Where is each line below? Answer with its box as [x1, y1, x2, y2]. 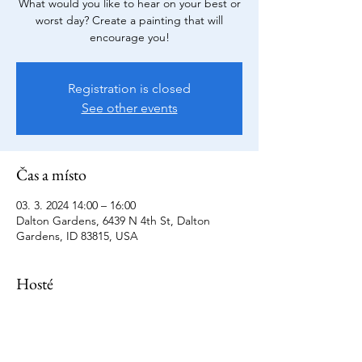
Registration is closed [68, 80, 191, 96]
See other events [81, 99, 178, 116]
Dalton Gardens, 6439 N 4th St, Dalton [16, 213, 210, 228]
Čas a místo [16, 163, 86, 185]
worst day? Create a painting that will [36, 12, 223, 27]
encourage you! [89, 29, 170, 44]
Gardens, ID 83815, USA [16, 228, 138, 243]
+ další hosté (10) [103, 315, 189, 330]
